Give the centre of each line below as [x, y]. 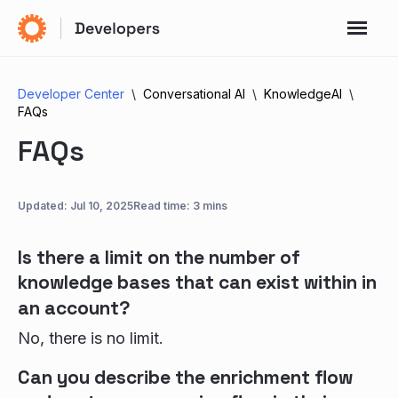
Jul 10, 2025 [102, 206]
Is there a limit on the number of [159, 257]
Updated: [44, 206]
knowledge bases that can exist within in [197, 282]
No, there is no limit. [91, 338]
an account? [74, 308]
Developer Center [71, 94]
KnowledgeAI [303, 94]
